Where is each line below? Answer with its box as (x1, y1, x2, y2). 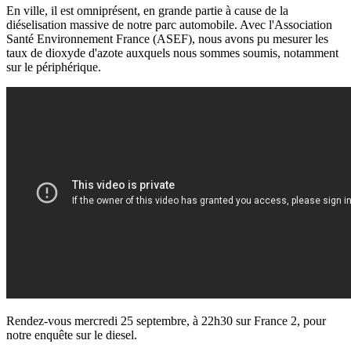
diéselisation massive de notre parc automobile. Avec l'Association (6, 18, 332, 32)
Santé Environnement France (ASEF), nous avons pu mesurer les (6, 32, 328, 46)
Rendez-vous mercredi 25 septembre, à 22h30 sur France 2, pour (6, 314, 326, 328)
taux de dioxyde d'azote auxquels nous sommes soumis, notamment (6, 46, 338, 60)
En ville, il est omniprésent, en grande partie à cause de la (6, 4, 288, 18)
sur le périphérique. (6, 60, 101, 74)
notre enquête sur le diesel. (6, 328, 137, 342)
